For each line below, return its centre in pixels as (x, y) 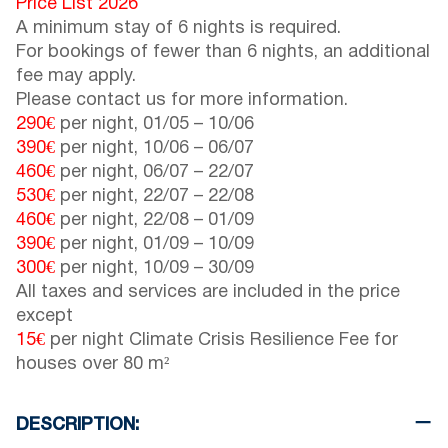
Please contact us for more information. (182, 101)
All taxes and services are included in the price (208, 293)
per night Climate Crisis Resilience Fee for (221, 341)
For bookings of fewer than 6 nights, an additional (223, 53)
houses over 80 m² (92, 365)
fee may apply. (76, 77)
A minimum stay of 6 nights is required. (178, 29)
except (44, 317)
